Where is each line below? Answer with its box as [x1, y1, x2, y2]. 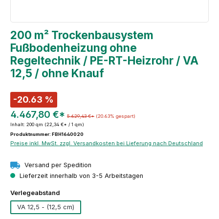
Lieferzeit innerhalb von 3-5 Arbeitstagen [18, 172, 143, 179]
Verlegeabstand [10, 189, 60, 197]
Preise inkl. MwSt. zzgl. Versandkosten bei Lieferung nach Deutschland [10, 140, 203, 147]
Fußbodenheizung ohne [10, 41, 137, 54]
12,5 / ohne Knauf [10, 66, 104, 80]
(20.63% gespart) [96, 113, 135, 119]
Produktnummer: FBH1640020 [10, 131, 84, 137]
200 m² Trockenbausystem [10, 28, 153, 42]
